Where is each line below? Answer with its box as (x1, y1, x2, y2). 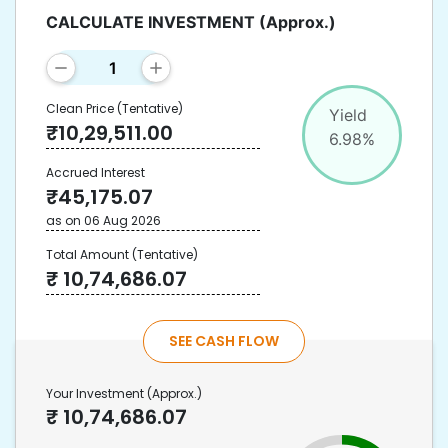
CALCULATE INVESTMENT (46, 12, 255, 32)
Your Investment (46, 385, 144, 402)
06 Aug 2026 (84, 212, 161, 229)
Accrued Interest (46, 164, 145, 181)
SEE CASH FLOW (169, 331, 279, 351)
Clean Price (46, 100, 114, 117)
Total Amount (46, 246, 129, 263)
